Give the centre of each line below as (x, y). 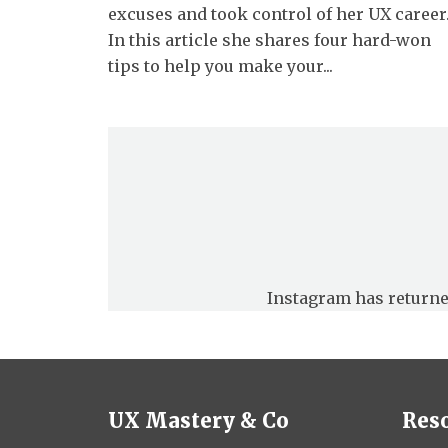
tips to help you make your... (220, 65)
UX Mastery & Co (198, 420)
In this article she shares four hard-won (269, 39)
